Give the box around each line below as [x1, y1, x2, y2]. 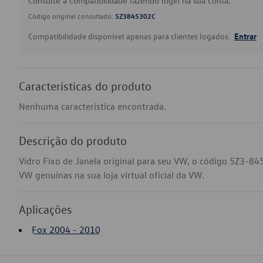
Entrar [234, 31, 257, 41]
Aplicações [19, 202, 72, 216]
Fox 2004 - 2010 [32, 224, 100, 235]
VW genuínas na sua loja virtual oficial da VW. [19, 169, 204, 181]
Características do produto [19, 79, 151, 93]
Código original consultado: [28, 11, 115, 21]
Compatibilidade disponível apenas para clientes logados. [28, 31, 232, 42]
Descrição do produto [19, 133, 127, 147]
